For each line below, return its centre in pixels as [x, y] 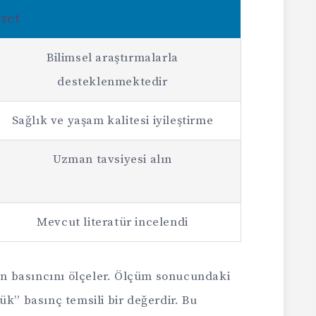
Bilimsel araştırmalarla [113, 58]
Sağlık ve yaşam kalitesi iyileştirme [113, 121]
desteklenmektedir [113, 82]
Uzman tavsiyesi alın [113, 160]
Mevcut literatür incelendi [113, 223]
